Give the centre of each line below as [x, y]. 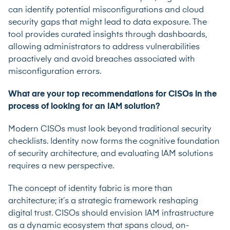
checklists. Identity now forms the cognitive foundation [114, 141]
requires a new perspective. [61, 166]
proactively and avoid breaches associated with [102, 59]
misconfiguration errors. [55, 72]
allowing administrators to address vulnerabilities [104, 47]
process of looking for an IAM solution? [84, 107]
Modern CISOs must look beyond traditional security [110, 129]
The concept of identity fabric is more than [90, 189]
